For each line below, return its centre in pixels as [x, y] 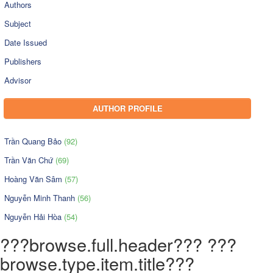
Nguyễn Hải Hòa [34, 216]
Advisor [18, 80]
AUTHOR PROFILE [127, 108]
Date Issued [26, 42]
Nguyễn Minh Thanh [41, 197]
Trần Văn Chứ [30, 160]
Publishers [23, 61]
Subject [18, 23]
